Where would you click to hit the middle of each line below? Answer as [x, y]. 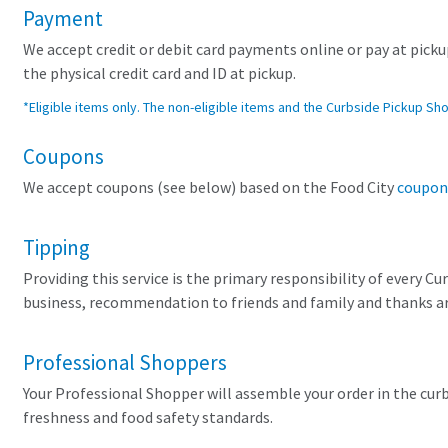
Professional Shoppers [125, 363]
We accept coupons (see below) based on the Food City [210, 188]
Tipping [56, 248]
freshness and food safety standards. [148, 418]
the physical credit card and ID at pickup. [159, 74]
